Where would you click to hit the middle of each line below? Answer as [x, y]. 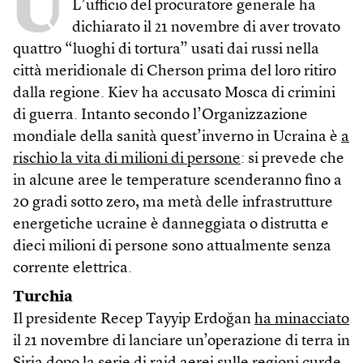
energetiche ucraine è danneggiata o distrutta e [171, 224]
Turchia [43, 297]
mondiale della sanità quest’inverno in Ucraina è [177, 137]
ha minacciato [302, 319]
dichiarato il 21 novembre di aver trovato [206, 28]
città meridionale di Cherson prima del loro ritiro [175, 71]
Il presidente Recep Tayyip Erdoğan [134, 319]
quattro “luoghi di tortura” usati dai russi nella [166, 49]
